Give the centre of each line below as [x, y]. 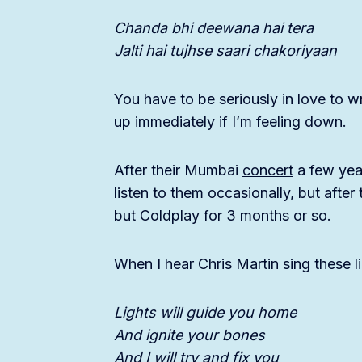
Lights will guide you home [205, 313]
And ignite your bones [189, 335]
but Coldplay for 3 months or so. [223, 216]
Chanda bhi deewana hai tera [214, 28]
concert [268, 170]
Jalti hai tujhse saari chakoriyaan [225, 51]
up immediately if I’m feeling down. [230, 122]
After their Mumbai [178, 170]
